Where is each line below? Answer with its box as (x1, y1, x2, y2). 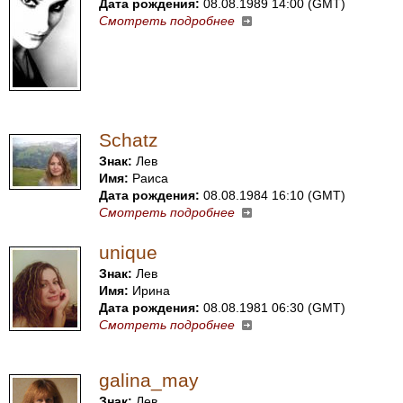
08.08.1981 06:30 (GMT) (200, 300, 345, 315)
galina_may (99, 370, 199, 390)
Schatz (99, 130, 158, 150)
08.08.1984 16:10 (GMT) (200, 188, 345, 202)
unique (99, 242, 157, 263)
